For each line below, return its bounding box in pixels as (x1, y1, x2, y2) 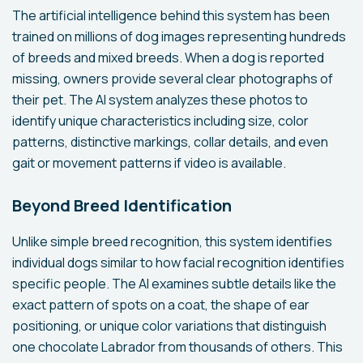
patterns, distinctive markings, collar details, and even (12, 132, 328, 151)
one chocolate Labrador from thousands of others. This (12, 337, 343, 356)
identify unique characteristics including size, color (12, 111, 309, 130)
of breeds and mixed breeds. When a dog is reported (12, 48, 324, 66)
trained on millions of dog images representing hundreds (12, 27, 346, 45)
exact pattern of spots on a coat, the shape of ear (12, 295, 310, 314)
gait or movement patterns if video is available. (12, 153, 286, 172)
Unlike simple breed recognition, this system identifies (12, 232, 332, 250)
